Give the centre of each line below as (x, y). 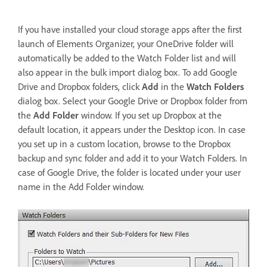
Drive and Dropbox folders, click (80, 86)
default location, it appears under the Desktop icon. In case (132, 129)
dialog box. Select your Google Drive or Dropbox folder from (133, 100)
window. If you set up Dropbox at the (150, 115)
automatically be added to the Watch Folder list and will (127, 58)
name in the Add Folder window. (81, 186)
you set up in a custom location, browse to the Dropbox (124, 143)
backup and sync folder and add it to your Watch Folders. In (133, 158)
